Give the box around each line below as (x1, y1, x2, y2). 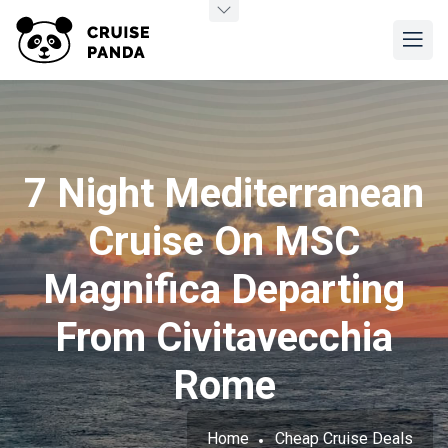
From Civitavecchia (55, 314, 393, 361)
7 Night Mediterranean (24, 170, 424, 217)
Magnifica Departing (43, 266, 405, 313)
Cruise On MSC (88, 218, 360, 265)
